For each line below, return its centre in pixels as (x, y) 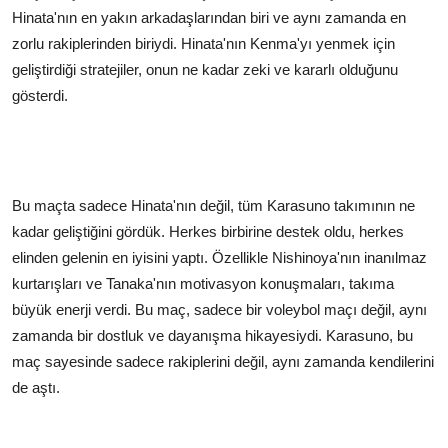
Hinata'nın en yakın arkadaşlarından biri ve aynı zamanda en (209, 17)
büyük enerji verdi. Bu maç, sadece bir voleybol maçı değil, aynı (219, 309)
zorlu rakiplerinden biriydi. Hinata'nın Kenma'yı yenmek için (203, 43)
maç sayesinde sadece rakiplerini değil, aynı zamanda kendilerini (223, 361)
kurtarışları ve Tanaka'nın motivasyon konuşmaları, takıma (203, 283)
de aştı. (36, 387)
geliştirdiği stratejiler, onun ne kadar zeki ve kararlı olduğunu (205, 69)
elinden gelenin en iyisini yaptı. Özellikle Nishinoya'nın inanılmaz (219, 257)
